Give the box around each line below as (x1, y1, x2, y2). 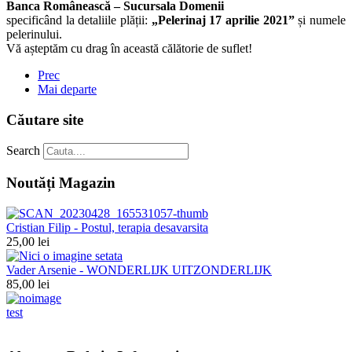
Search (6, 144, 40, 158)
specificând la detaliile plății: (6, 13, 152, 27)
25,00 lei (6, 234, 49, 248)
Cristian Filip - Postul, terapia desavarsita (6, 220, 208, 234)
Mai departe (38, 82, 97, 96)
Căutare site (6, 111, 83, 128)
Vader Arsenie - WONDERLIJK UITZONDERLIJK (6, 262, 272, 277)
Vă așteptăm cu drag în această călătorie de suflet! (6, 41, 252, 55)
